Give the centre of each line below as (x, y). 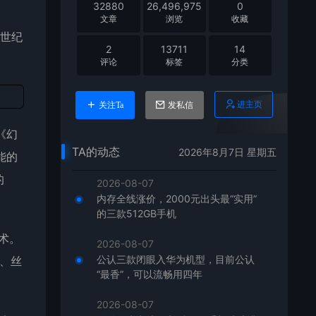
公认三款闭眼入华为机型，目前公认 (176, 259)
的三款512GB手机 (137, 213)
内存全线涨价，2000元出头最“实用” (177, 199)
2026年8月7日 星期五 (227, 152)
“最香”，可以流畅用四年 (150, 274)
